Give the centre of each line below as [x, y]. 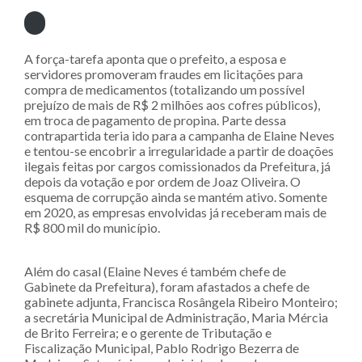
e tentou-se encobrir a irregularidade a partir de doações [179, 151]
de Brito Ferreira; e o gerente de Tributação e [148, 333]
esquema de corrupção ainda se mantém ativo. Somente [176, 197]
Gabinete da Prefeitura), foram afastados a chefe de [167, 287]
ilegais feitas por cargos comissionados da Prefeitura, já [177, 166]
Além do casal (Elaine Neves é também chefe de [155, 271]
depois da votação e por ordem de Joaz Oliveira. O [162, 182]
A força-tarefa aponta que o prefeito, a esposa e [155, 59]
